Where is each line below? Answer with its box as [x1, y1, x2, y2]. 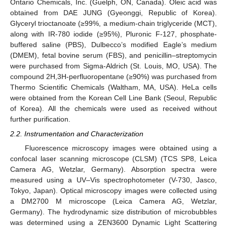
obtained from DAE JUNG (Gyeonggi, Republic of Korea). [10, 9, 217, 17]
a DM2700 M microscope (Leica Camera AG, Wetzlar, [10, 197, 217, 205]
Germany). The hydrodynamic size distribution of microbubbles [10, 207, 217, 216]
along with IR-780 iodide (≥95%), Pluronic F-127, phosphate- [10, 30, 217, 39]
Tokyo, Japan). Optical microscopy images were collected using [10, 186, 217, 195]
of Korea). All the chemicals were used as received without [10, 104, 217, 113]
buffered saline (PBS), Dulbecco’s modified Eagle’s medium [10, 41, 217, 49]
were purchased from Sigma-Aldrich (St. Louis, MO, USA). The [10, 62, 217, 70]
